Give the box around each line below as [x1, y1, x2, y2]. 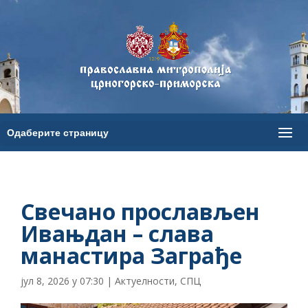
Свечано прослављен [21, 197, 260, 226]
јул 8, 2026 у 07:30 [21, 274, 104, 287]
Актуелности [115, 274, 175, 287]
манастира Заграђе [21, 241, 242, 270]
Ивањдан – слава [21, 219, 214, 248]
